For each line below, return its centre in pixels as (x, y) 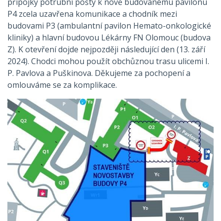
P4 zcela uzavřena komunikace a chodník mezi (92, 14)
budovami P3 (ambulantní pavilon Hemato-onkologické (109, 26)
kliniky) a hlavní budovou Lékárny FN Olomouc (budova (109, 37)
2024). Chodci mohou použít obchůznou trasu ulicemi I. (108, 61)
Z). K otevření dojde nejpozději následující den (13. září (106, 49)
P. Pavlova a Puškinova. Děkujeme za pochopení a (99, 73)
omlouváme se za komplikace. (62, 85)
